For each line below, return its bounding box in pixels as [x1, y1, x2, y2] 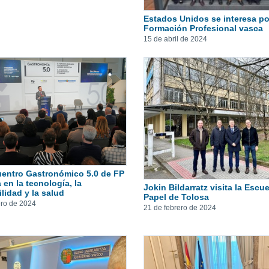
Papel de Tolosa [144, 192, 209, 202]
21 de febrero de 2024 [144, 204, 216, 213]
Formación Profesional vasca [144, 23, 263, 33]
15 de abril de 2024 [144, 34, 207, 43]
